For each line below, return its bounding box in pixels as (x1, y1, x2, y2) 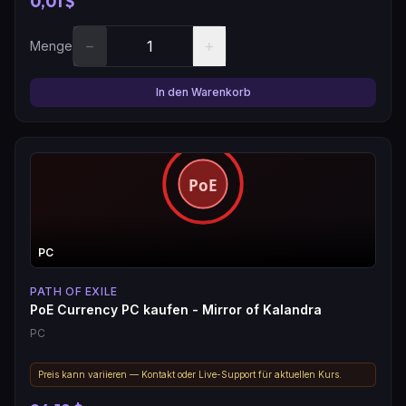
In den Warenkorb (155, 84, 251, 99)
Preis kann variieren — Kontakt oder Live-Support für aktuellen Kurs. (38, 368, 342, 380)
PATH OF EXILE (30, 284, 118, 298)
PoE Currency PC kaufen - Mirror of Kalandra (30, 301, 322, 317)
